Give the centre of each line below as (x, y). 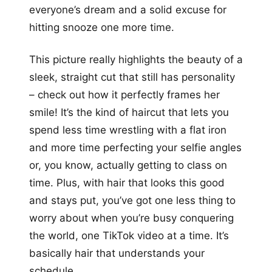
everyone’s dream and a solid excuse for (128, 9)
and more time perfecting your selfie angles (135, 147)
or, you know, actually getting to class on (128, 165)
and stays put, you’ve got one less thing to (132, 200)
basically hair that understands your (117, 253)
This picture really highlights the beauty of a (136, 59)
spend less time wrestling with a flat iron (128, 130)
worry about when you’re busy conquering (131, 218)
